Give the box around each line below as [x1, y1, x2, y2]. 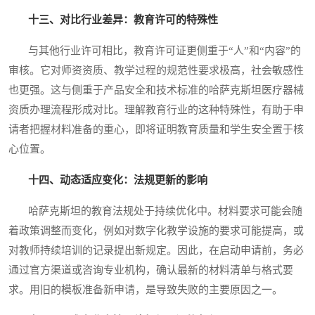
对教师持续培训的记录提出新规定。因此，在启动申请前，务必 [8, 245, 304, 257]
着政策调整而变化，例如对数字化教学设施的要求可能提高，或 [8, 225, 304, 237]
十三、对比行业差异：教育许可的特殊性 [28, 14, 218, 26]
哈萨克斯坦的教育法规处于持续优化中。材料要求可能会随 [8, 205, 302, 217]
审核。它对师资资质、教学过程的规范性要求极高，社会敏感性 [8, 65, 304, 77]
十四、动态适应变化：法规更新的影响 [28, 174, 207, 186]
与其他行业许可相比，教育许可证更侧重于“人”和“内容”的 [8, 45, 301, 57]
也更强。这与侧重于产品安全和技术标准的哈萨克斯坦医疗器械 [8, 84, 304, 96]
